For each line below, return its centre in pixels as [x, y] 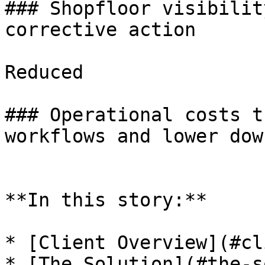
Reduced [44, 72]
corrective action [100, 30]
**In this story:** [106, 200]
